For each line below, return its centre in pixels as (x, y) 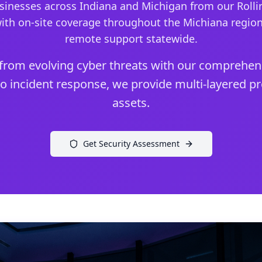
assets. (131, 103)
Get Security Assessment (131, 144)
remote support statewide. (131, 39)
